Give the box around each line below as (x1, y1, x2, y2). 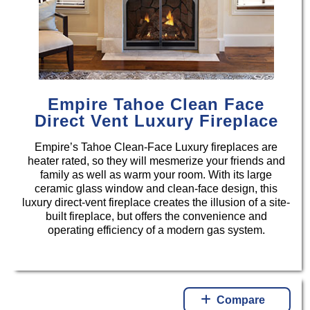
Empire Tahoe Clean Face (48, 95, 265, 114)
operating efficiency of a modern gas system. (47, 224, 265, 237)
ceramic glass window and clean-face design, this (35, 183, 278, 195)
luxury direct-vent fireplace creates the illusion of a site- (22, 197, 291, 209)
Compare (217, 293, 266, 306)
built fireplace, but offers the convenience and (45, 210, 267, 223)
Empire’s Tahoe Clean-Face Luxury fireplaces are (35, 141, 278, 154)
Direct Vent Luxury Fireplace (34, 111, 278, 131)
